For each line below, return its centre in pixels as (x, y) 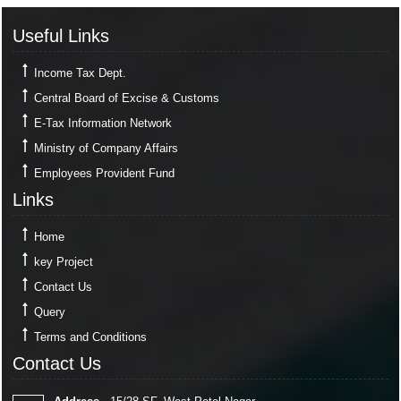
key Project (64, 262)
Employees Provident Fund (104, 173)
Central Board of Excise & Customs (127, 98)
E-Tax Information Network (103, 123)
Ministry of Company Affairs (106, 148)
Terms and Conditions (90, 337)
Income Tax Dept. (80, 73)
